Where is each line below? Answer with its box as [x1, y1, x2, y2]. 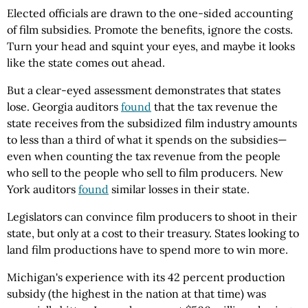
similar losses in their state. [109, 182, 250, 197]
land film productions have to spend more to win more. [7, 243, 288, 257]
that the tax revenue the [151, 100, 278, 114]
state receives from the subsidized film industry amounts [7, 116, 297, 131]
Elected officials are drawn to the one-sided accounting [7, 6, 293, 21]
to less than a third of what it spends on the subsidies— [7, 133, 287, 147]
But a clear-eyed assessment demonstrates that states [7, 83, 280, 98]
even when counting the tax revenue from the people [7, 149, 280, 164]
